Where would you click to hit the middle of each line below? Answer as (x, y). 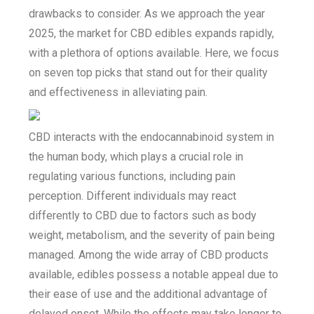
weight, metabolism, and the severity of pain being (152, 235)
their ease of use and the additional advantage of (149, 294)
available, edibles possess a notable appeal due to (154, 274)
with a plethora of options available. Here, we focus (154, 53)
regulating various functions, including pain (132, 176)
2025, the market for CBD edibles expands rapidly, (152, 33)
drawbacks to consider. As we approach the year (147, 14)
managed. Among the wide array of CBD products (149, 255)
